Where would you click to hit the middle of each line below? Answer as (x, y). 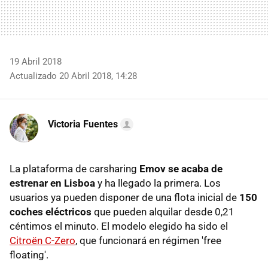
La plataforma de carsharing (74, 168)
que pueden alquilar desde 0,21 (163, 211)
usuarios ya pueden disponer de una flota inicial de (124, 197)
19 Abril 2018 (36, 61)
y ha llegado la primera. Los (158, 183)
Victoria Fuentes (83, 124)
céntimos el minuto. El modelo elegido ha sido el (119, 226)
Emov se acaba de (181, 168)
